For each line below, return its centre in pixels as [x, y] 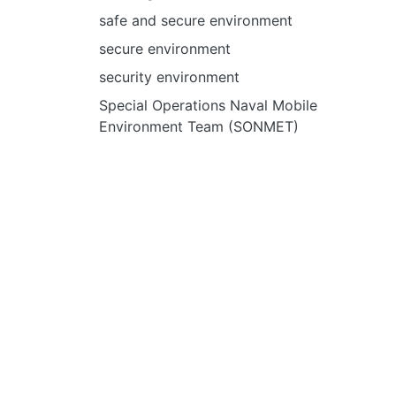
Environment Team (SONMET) [199, 126]
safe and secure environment [196, 20]
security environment [169, 77]
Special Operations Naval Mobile [208, 105]
